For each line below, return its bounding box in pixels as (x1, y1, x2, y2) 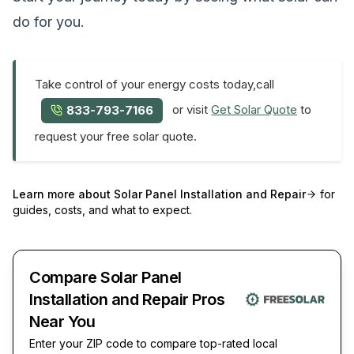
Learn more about (13, 186, 114, 201)
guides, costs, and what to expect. (13, 202, 192, 217)
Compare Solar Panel (29, 267, 182, 287)
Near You (29, 311, 95, 331)
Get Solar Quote (211, 102, 298, 118)
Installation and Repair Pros (29, 289, 224, 309)
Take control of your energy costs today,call (35, 76, 274, 92)
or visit (169, 102, 212, 118)
